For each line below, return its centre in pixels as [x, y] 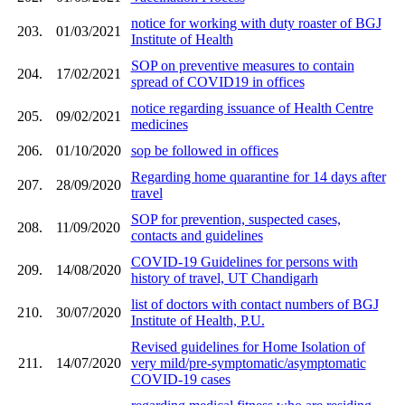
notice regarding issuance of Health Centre [252, 108]
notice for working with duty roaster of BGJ [256, 23]
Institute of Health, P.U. [198, 320]
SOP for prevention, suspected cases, [235, 219]
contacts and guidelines [197, 235]
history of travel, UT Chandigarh [224, 278]
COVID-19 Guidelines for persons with [244, 261]
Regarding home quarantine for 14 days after [258, 176]
